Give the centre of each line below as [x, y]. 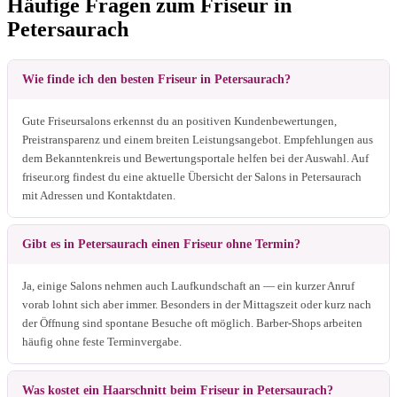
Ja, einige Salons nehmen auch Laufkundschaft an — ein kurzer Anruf [188, 285]
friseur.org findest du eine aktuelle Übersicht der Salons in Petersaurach [192, 176]
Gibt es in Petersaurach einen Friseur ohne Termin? [161, 244]
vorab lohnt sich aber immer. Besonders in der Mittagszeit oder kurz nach [197, 304]
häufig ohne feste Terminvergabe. [102, 341]
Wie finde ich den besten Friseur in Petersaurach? [156, 79]
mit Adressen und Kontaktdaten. [99, 195]
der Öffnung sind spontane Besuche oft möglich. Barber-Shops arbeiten [192, 323]
